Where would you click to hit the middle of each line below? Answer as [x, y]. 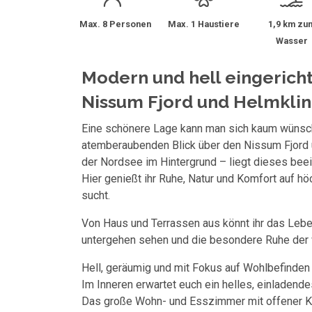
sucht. [96, 195]
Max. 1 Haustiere [203, 24]
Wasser [291, 41]
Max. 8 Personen [115, 24]
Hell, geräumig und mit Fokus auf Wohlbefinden [196, 268]
